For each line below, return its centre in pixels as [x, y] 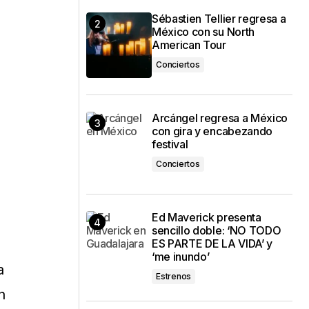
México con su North [203, 32]
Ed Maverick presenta [207, 217]
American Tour [189, 45]
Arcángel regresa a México [220, 118]
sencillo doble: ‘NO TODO [217, 230]
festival [170, 144]
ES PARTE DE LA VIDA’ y [212, 243]
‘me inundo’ [181, 257]
